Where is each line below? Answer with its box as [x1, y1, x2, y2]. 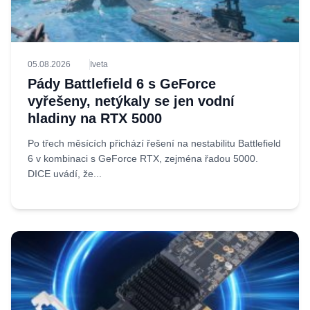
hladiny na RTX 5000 [28, 111, 162, 126]
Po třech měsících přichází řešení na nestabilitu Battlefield [28, 138, 281, 149]
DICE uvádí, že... [28, 168, 102, 179]
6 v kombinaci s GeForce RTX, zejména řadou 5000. [28, 153, 258, 164]
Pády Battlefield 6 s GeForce [28, 76, 216, 91]
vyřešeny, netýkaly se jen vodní [28, 93, 235, 109]
